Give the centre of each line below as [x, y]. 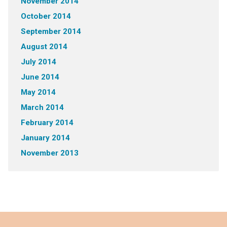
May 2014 [38, 92]
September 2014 [51, 31]
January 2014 [45, 138]
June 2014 [40, 77]
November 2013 [49, 153]
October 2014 [46, 16]
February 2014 [47, 123]
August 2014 [44, 47]
